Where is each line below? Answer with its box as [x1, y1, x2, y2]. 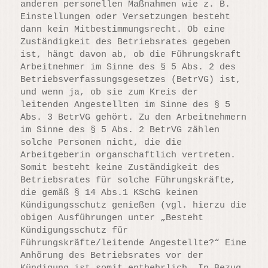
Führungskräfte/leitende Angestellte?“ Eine [20, 237, 247, 248]
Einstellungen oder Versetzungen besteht [20, 11, 231, 22]
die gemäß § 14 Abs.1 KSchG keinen [20, 187, 199, 198]
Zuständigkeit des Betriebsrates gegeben [20, 36, 231, 47]
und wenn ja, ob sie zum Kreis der [20, 87, 199, 98]
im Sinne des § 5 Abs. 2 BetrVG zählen [20, 124, 220, 135]
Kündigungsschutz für [20, 225, 129, 236]
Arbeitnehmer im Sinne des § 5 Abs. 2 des [20, 62, 236, 72]
